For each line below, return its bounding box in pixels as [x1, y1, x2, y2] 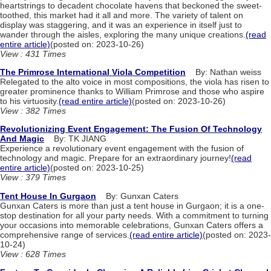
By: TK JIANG [44, 134, 106, 144]
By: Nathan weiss [186, 67, 261, 77]
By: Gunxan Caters [96, 191, 178, 201]
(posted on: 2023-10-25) [50, 163, 144, 173]
